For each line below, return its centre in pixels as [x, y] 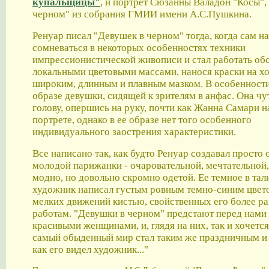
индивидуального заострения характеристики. [134, 131]
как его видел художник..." [90, 249]
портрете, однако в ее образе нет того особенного [142, 119]
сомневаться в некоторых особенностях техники [139, 47]
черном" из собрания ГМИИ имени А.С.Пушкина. [142, 14]
